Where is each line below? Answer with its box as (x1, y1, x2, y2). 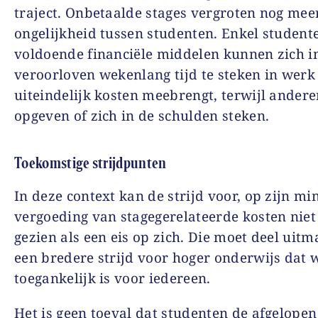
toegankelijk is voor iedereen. (14, 269, 211, 287)
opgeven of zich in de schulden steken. (14, 106, 270, 125)
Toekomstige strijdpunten (14, 153, 167, 172)
